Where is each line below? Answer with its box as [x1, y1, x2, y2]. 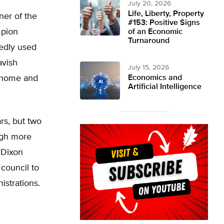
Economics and [128, 74, 182, 82]
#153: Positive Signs [128, 19, 200, 27]
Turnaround [128, 37, 169, 45]
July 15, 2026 [128, 64, 169, 71]
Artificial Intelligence [128, 83, 201, 91]
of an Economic [128, 28, 182, 36]
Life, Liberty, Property [128, 10, 204, 18]
